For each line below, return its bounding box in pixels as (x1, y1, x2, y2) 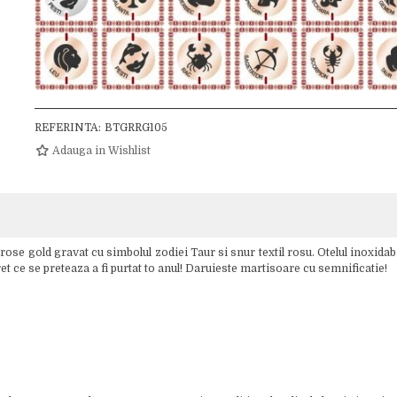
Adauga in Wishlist (51, 144, 151, 157)
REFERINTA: (34, 121, 101, 134)
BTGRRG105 (104, 121, 167, 134)
